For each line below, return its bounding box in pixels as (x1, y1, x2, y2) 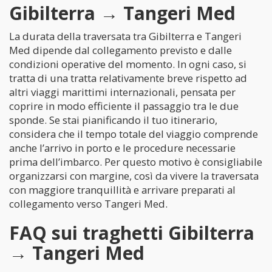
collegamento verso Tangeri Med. (9, 197, 168, 211)
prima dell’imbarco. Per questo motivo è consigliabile (9, 155, 262, 169)
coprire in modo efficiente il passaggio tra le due (9, 99, 239, 113)
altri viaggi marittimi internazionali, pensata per (9, 85, 236, 99)
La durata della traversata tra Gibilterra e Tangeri (9, 29, 242, 43)
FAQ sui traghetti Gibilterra (9, 220, 254, 245)
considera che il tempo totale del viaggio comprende (9, 127, 258, 141)
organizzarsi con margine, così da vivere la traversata (9, 169, 259, 183)
